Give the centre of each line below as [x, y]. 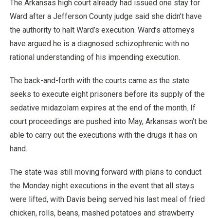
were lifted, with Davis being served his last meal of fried [107, 199]
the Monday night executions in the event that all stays [102, 185]
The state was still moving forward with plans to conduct [106, 172]
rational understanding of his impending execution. [95, 57]
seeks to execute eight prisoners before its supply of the [107, 94]
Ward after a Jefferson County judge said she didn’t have [106, 16]
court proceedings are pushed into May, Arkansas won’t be [109, 121]
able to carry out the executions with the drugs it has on [103, 135]
